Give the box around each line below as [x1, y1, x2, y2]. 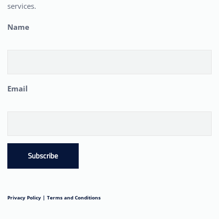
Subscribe [28, 150, 58, 161]
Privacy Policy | [7, 194, 45, 201]
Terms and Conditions [45, 194, 101, 201]
